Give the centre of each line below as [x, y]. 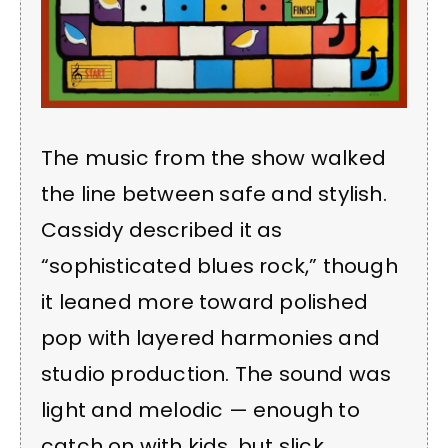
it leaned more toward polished [205, 301]
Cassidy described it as [162, 229]
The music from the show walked [214, 157]
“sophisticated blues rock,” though [219, 265]
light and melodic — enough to [200, 409]
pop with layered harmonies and [211, 337]
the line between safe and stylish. [214, 193]
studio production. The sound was [216, 373]
